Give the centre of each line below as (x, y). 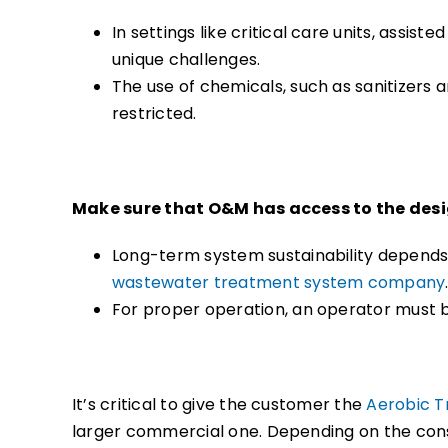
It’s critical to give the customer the (219, 404)
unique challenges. (186, 59)
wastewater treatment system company (279, 282)
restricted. (154, 113)
